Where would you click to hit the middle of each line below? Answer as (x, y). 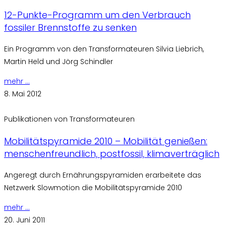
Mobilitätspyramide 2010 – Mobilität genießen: (106, 141)
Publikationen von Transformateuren (69, 119)
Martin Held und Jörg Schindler (59, 62)
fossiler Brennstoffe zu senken (70, 28)
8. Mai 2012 (23, 94)
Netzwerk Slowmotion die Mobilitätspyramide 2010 (93, 188)
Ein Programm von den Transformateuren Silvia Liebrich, (104, 49)
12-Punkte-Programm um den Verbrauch (97, 15)
